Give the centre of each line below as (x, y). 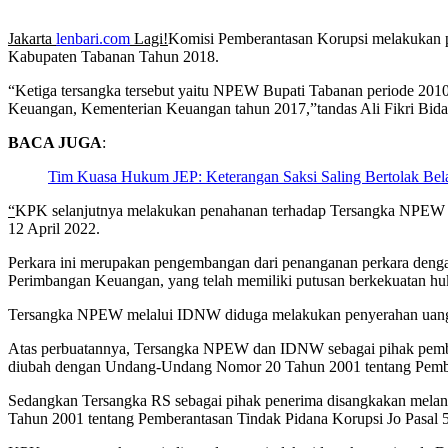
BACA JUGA (55, 142)
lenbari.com (93, 38)
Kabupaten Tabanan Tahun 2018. (113, 56)
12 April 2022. (54, 228)
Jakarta (32, 38)
